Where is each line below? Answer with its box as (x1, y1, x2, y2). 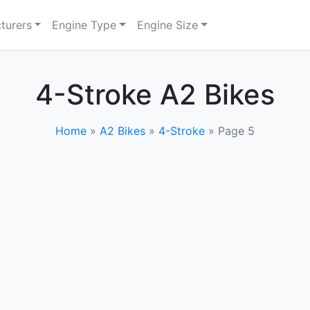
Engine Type (52, 18, 117, 32)
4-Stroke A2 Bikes (35, 77, 275, 111)
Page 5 (218, 124, 255, 138)
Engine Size (137, 18, 199, 32)
